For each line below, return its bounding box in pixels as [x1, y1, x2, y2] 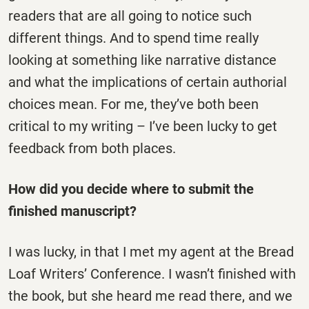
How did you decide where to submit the [8, 181, 254, 198]
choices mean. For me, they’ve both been [8, 95, 259, 112]
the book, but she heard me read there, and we [8, 288, 292, 305]
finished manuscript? [8, 203, 137, 220]
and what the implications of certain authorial [8, 73, 287, 90]
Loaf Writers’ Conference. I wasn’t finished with [8, 266, 296, 283]
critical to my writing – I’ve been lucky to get [8, 117, 277, 134]
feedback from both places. [8, 139, 176, 157]
